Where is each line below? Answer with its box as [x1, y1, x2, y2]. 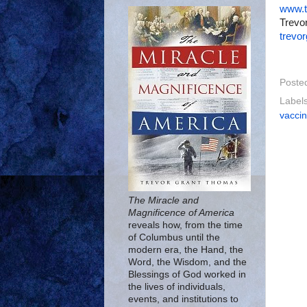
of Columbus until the [128, 232, 220, 243]
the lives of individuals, [128, 282, 225, 292]
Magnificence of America [128, 208, 234, 218]
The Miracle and [128, 195, 199, 206]
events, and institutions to [128, 294, 238, 304]
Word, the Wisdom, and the [128, 257, 247, 267]
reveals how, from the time [128, 220, 243, 230]
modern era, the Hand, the [128, 245, 243, 255]
